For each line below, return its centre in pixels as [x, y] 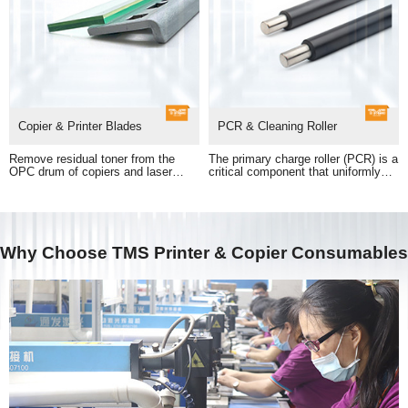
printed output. [47, 198]
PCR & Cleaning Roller [277, 126]
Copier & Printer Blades [80, 126]
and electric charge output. [279, 210]
